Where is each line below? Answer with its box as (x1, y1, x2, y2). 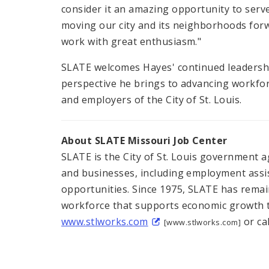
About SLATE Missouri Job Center (61, 134, 228, 148)
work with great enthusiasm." (61, 35, 202, 49)
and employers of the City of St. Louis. (61, 93, 242, 107)
